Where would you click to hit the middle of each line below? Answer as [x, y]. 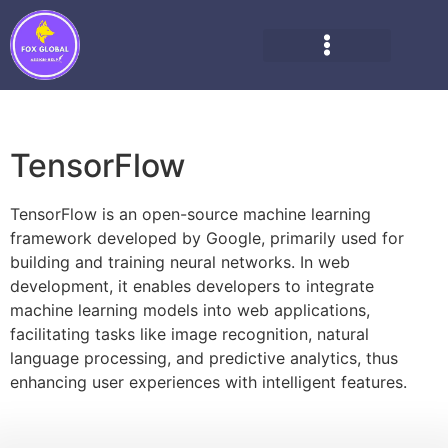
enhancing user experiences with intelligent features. [208, 382]
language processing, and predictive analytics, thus [204, 358]
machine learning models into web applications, [190, 310]
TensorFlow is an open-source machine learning [190, 214]
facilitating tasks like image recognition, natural [189, 334]
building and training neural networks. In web [180, 262]
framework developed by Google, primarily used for [207, 238]
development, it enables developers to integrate [192, 286]
